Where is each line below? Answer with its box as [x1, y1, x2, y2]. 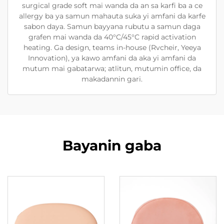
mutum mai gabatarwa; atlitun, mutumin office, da [22, 64, 201, 73]
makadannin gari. [81, 74, 142, 83]
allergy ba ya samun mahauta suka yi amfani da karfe [18, 11, 205, 20]
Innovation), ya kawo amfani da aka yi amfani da [28, 53, 196, 62]
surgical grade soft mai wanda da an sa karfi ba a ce [21, 1, 202, 10]
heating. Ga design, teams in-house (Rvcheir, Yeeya [23, 43, 201, 52]
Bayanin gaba [62, 137, 161, 154]
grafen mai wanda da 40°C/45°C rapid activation [28, 32, 196, 41]
